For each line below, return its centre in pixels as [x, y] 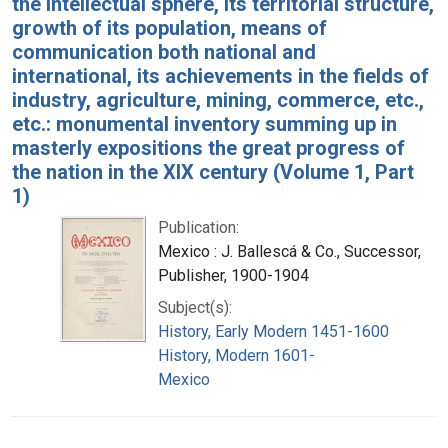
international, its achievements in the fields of [220, 75]
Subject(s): [195, 307]
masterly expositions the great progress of [208, 147]
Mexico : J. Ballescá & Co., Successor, [289, 251]
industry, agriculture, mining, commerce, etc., [218, 99]
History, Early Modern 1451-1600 [273, 331]
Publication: [198, 227]
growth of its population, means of [169, 27]
